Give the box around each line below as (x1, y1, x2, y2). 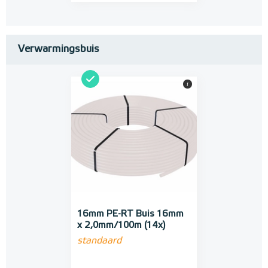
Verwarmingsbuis (18, 44, 99, 55)
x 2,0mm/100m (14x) (77, 221, 166, 230)
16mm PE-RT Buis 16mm (77, 209, 184, 219)
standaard (77, 236, 121, 246)
